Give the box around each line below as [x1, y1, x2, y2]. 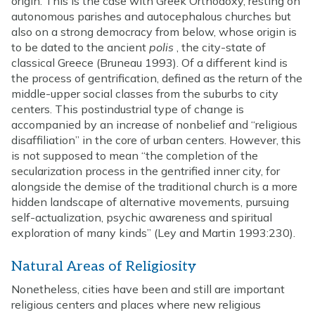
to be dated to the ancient [11, 39, 149, 54]
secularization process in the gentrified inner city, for [11, 163, 280, 178]
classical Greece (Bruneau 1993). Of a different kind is [11, 55, 288, 70]
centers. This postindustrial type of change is [11, 101, 244, 116]
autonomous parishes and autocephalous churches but [11, 8, 291, 23]
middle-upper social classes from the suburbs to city [11, 86, 278, 101]
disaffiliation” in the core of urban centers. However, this [11, 132, 301, 147]
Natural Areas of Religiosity [11, 257, 196, 275]
